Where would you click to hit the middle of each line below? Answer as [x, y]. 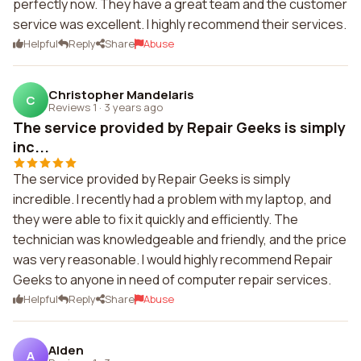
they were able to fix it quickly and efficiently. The [156, 219]
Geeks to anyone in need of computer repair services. [172, 280]
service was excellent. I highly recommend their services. [180, 24]
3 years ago [133, 107]
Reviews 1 [73, 107]
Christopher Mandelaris [121, 94]
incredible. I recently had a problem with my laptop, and [172, 199]
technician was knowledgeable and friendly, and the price [180, 239]
